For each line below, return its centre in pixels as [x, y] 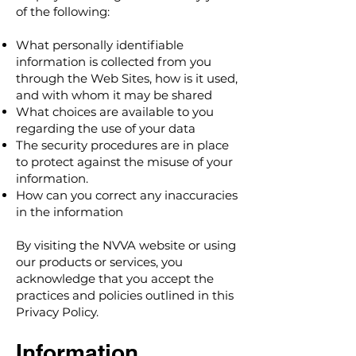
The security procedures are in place [122, 145]
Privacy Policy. [57, 312]
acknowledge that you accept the [115, 279]
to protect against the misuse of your [124, 162]
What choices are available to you [115, 112]
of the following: [63, 12]
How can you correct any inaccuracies [127, 195]
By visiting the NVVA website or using [126, 245]
